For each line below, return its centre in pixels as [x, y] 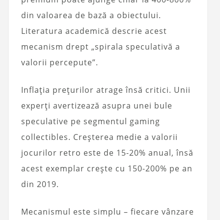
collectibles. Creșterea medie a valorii [99, 137]
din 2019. [40, 184]
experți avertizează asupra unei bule [96, 105]
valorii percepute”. [59, 62]
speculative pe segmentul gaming [90, 121]
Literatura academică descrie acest [94, 31]
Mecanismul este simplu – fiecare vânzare [107, 211]
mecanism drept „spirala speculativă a [100, 46]
